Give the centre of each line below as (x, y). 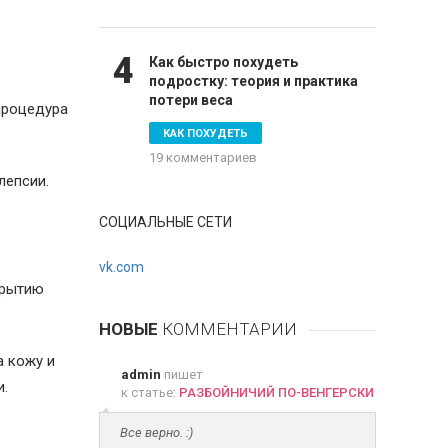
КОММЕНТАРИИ (227, 329)
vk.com (121, 267)
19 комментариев (202, 157)
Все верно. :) (156, 432)
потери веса (190, 100)
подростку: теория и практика (253, 81)
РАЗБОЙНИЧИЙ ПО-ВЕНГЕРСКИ (276, 392)
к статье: (149, 392)
